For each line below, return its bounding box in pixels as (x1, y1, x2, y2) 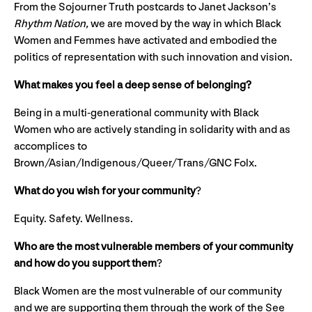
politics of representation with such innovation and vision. (14, 51, 292, 64)
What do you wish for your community (14, 185, 196, 198)
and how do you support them (14, 257, 157, 270)
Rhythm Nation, (14, 17, 88, 31)
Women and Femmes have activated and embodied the (14, 34, 277, 47)
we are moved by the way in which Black (88, 17, 281, 31)
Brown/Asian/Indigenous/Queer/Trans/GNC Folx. (14, 157, 259, 170)
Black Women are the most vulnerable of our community (14, 285, 282, 298)
